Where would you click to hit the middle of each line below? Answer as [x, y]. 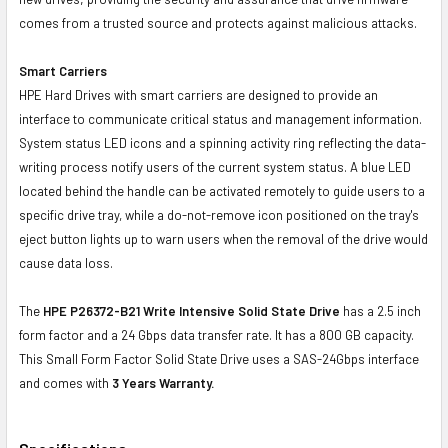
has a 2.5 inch [380, 310]
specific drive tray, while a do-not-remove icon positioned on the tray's [219, 214]
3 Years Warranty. [163, 382]
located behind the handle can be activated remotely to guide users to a [222, 190]
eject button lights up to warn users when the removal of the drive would [223, 238]
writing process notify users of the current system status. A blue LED [215, 166]
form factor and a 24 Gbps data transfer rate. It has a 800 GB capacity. [216, 334]
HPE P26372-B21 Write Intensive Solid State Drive [191, 310]
